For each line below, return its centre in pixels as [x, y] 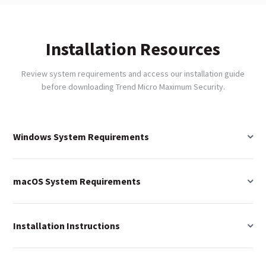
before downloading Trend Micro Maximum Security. [133, 87]
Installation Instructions [66, 226]
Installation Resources [133, 49]
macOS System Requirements [77, 181]
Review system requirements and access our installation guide [133, 74]
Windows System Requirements [81, 137]
